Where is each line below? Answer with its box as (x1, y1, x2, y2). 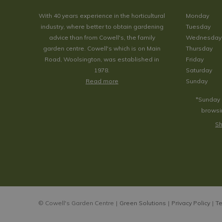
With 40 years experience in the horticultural (39, 12, 166, 19)
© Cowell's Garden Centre (38, 199, 114, 207)
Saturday (185, 66, 212, 74)
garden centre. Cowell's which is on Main (43, 45, 161, 52)
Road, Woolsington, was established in (45, 55, 160, 63)
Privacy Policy (171, 199, 210, 207)
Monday (185, 12, 209, 19)
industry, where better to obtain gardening (40, 23, 164, 30)
